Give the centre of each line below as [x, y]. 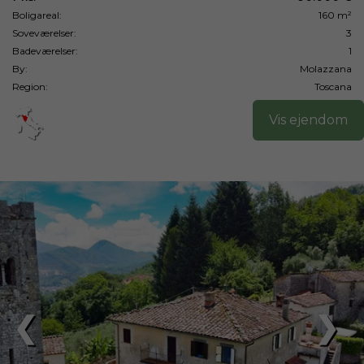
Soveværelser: [44, 33]
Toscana [333, 87]
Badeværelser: [45, 51]
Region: [30, 87]
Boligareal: [37, 15]
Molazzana [326, 69]
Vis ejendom [308, 120]
